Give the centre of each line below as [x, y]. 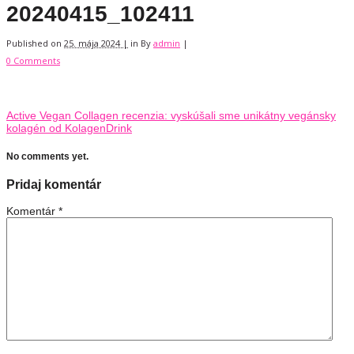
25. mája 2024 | [96, 43]
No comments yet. [47, 156]
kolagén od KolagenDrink [69, 128]
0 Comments [33, 61]
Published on [35, 43]
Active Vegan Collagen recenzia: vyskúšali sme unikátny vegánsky [171, 116]
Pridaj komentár [54, 185]
